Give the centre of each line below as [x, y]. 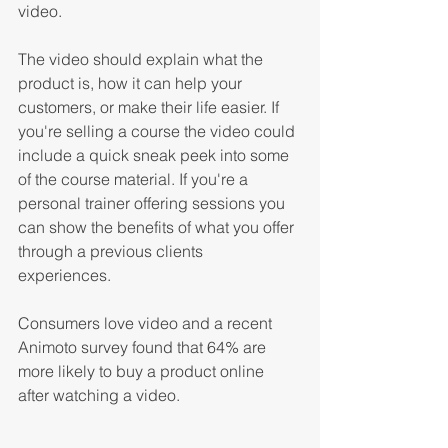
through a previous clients [112, 250]
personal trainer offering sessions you [153, 202]
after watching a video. [101, 394]
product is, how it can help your [132, 82]
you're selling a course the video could [158, 130]
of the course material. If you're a [135, 178]
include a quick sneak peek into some [155, 154]
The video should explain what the [142, 58]
